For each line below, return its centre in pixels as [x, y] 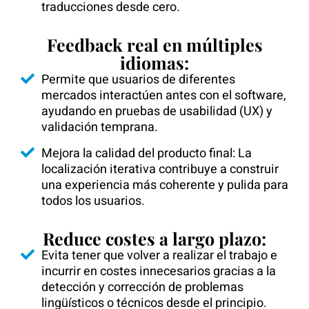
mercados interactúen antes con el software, [164, 96]
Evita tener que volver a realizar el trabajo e [159, 256]
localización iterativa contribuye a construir [160, 169]
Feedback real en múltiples [154, 44]
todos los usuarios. [93, 201]
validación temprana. [100, 127]
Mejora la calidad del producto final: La [147, 153]
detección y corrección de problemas [142, 287]
